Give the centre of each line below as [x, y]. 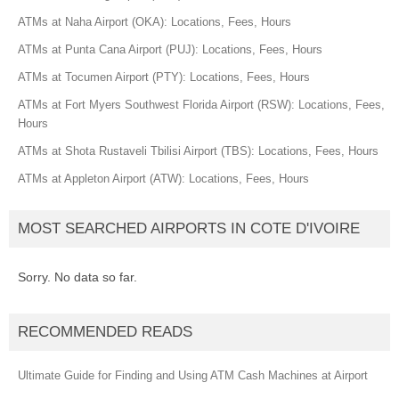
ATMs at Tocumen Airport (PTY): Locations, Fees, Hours [164, 77]
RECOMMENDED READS [105, 331]
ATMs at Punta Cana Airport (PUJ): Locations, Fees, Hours [170, 49]
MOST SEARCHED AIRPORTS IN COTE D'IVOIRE [189, 228]
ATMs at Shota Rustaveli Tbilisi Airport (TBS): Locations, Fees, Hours [198, 151]
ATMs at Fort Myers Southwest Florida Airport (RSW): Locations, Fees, [201, 104]
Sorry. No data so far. [77, 277]
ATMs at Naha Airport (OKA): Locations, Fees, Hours [155, 21]
